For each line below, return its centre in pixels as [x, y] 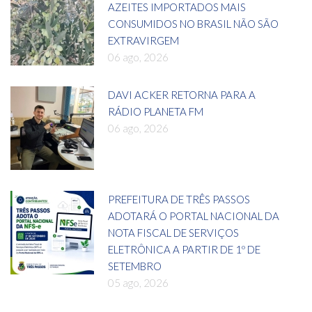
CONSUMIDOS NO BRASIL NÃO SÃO [193, 24]
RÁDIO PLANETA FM [156, 112]
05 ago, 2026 [138, 283]
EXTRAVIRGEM [143, 41]
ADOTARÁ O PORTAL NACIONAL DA [194, 216]
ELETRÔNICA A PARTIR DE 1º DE [184, 250]
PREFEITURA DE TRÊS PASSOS [179, 200]
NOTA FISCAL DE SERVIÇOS [173, 233]
